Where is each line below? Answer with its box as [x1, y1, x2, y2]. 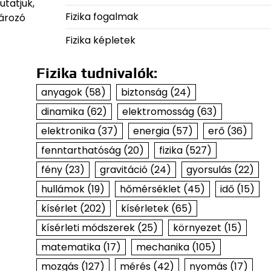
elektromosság [122, 105, 194, 119]
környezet [172, 221, 221, 235]
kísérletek [120, 201, 169, 215]
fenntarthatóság [41, 143, 121, 157]
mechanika [135, 240, 189, 254]
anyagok [41, 85, 82, 99]
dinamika [41, 105, 84, 119]
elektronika [41, 124, 95, 138]
